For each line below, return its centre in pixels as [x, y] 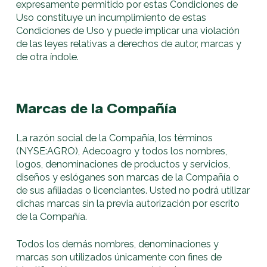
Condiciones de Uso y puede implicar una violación [128, 31]
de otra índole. [48, 57]
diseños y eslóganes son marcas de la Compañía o [128, 177]
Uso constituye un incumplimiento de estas [111, 18]
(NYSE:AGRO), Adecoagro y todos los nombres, [122, 151]
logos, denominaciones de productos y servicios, [123, 164]
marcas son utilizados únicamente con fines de [119, 257]
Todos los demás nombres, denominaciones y [118, 244]
